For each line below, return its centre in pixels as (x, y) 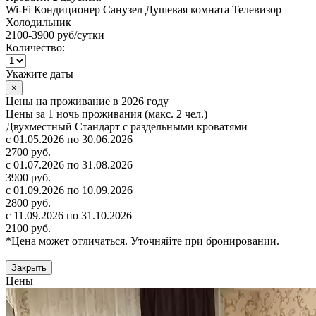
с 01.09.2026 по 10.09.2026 (69, 190)
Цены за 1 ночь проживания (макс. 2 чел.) (107, 114)
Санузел (123, 10)
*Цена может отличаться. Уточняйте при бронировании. (142, 241)
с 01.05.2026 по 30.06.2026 (69, 140)
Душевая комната (187, 10)
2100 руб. (28, 229)
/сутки (89, 35)
